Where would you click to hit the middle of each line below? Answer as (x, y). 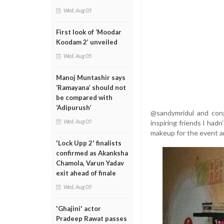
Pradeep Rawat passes (91, 218)
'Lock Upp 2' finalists (89, 143)
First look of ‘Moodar (89, 32)
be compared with (84, 97)
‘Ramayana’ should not (91, 87)
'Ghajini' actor (78, 208)
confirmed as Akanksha (92, 153)
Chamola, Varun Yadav (90, 163)
